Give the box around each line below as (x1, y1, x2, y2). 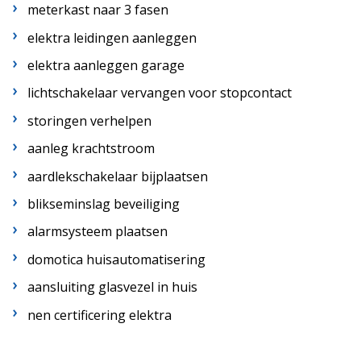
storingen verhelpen (27, 111, 152, 130)
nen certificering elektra (27, 305, 172, 324)
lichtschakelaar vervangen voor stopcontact (27, 84, 293, 102)
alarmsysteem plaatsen (27, 222, 168, 241)
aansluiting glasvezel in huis (27, 278, 198, 297)
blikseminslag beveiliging (27, 195, 180, 214)
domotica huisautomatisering (27, 250, 206, 268)
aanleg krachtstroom (27, 139, 156, 158)
